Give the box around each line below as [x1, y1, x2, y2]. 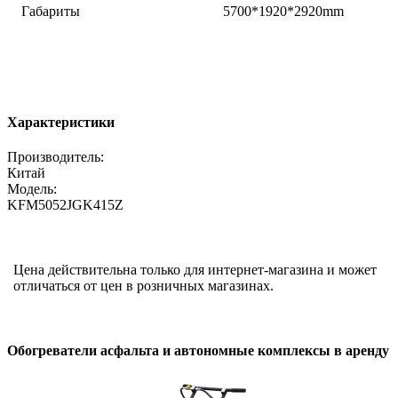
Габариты [21, 3, 81, 19]
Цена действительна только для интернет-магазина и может [13, 262, 377, 278]
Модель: [7, 181, 57, 197]
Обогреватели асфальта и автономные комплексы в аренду [7, 343, 389, 359]
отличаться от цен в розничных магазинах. [13, 278, 274, 294]
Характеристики [7, 115, 115, 131]
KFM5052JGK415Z [7, 197, 123, 213]
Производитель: [7, 149, 104, 165]
